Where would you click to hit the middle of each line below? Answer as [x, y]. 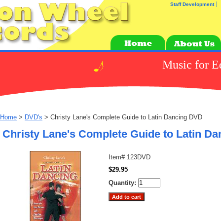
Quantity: [123, 183]
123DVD [139, 157]
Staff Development [192, 4]
